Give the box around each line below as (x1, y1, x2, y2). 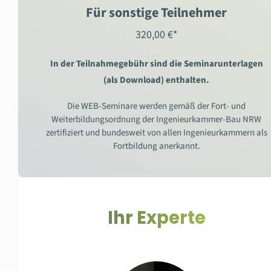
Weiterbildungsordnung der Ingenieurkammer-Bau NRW (51, 113, 261, 126)
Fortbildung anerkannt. (113, 139, 200, 152)
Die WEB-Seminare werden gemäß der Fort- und (67, 99, 246, 113)
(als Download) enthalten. (103, 73, 209, 87)
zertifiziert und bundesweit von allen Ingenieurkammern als (45, 126, 267, 139)
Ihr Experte (107, 205, 206, 230)
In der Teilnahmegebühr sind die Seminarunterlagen (50, 57, 263, 70)
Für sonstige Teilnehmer (86, 2, 227, 22)
